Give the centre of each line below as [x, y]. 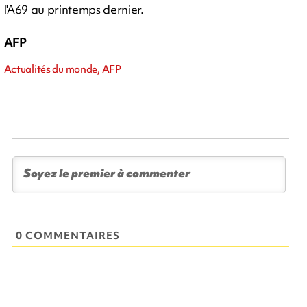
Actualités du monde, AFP [62, 69]
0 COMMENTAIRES [68, 236]
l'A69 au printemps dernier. [74, 9]
